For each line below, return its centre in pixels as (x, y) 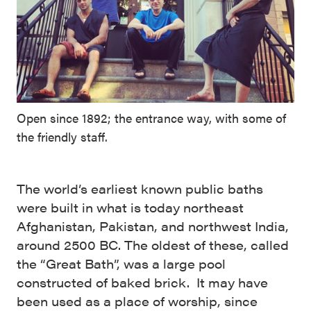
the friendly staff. (62, 136)
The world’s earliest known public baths (140, 188)
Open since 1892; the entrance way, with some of (151, 117)
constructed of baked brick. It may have (142, 282)
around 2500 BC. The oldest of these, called (153, 244)
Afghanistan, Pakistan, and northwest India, (153, 226)
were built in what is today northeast (130, 207)
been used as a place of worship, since (137, 301)
